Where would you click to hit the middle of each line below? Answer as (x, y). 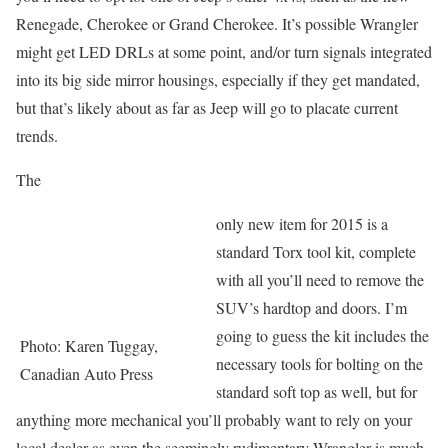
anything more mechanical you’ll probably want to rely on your (214, 419)
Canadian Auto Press (86, 373)
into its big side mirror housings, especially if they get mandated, (218, 79)
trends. (41, 135)
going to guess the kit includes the (322, 335)
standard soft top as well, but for (316, 391)
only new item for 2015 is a (302, 223)
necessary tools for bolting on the (319, 363)
